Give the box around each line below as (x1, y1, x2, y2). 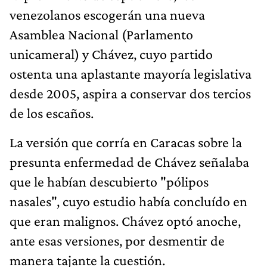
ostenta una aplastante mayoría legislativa (10, 65, 252, 82)
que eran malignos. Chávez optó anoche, (10, 212, 241, 229)
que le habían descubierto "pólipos (10, 173, 209, 190)
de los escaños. (10, 104, 94, 121)
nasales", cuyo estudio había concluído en (10, 193, 247, 209)
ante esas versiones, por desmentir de (10, 232, 225, 249)
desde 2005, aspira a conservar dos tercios (10, 85, 251, 101)
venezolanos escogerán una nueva (10, 6, 205, 23)
